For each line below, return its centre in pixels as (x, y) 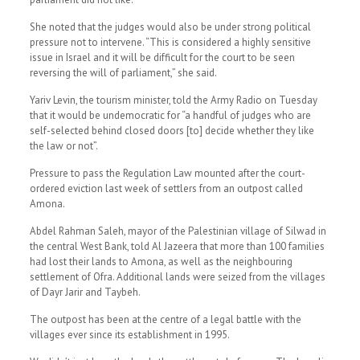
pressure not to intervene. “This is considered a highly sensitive (170, 42)
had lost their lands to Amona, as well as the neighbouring (161, 262)
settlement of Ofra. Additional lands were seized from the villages (177, 277)
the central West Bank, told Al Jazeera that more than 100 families (177, 246)
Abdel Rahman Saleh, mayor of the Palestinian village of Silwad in (178, 231)
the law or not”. (63, 146)
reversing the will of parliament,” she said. (123, 73)
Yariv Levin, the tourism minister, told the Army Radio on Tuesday (173, 100)
